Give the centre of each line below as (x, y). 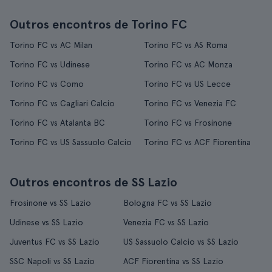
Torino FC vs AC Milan (51, 45)
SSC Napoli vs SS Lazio (52, 261)
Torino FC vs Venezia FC (190, 103)
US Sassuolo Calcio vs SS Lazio (181, 242)
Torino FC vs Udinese (50, 64)
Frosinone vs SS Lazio (50, 203)
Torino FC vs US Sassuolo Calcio (71, 142)
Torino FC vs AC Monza (188, 64)
